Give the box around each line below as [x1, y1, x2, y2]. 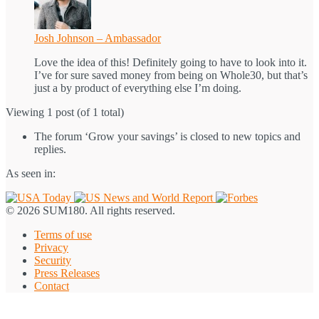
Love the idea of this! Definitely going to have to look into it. [34, 56, 307, 68]
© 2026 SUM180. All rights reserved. [6, 204, 175, 216]
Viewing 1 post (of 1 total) [6, 105, 124, 118]
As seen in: [6, 167, 56, 179]
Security [34, 253, 71, 266]
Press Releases [34, 266, 100, 279]
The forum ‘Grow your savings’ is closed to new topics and [34, 130, 300, 142]
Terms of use [34, 228, 92, 241]
